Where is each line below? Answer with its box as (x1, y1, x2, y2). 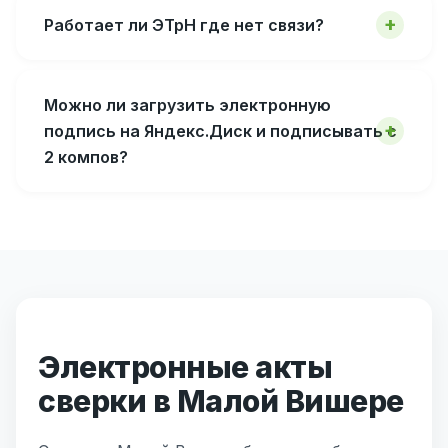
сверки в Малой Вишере (38, 382, 404, 419)
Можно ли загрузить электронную (44, 94, 331, 115)
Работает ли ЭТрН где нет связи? (44, 14, 324, 35)
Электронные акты (38, 348, 332, 385)
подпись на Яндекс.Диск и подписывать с (44, 120, 397, 141)
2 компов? (44, 146, 128, 167)
